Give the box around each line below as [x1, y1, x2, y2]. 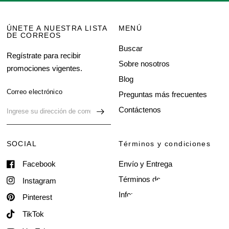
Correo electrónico [6, 88, 63, 96]
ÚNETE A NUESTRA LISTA [6, 24, 107, 33]
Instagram [22, 176, 56, 185]
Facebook [22, 159, 56, 169]
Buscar [118, 44, 143, 53]
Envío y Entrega [118, 159, 172, 169]
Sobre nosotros [118, 59, 170, 68]
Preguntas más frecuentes [118, 90, 207, 99]
